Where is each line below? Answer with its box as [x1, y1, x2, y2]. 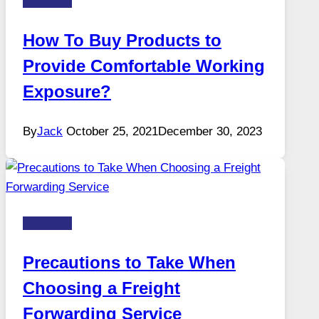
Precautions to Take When [23, 252, 236, 272]
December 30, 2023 [158, 124, 262, 138]
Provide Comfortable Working [23, 56, 265, 75]
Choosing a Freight [23, 278, 180, 298]
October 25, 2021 [66, 124, 158, 138]
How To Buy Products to [23, 30, 221, 50]
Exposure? [23, 81, 111, 101]
